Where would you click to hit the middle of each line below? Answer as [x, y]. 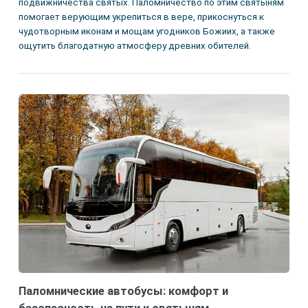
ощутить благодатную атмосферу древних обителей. [134, 46]
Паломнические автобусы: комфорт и [123, 291]
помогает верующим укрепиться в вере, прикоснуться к [141, 17]
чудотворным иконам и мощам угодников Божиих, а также [146, 32]
